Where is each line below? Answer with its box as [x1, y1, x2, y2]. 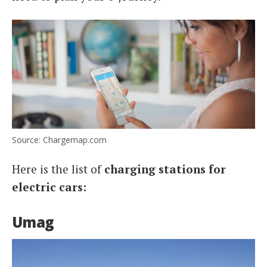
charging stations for [104, 161, 226, 176]
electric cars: [12, 179, 86, 194]
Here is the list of [12, 161, 104, 176]
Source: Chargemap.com [12, 133, 107, 145]
